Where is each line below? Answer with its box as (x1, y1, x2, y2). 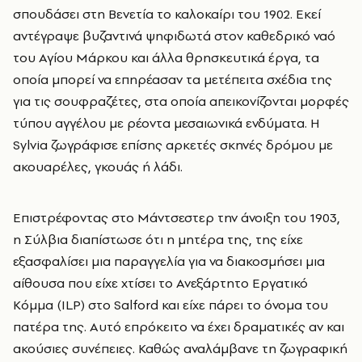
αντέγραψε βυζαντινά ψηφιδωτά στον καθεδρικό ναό (13, 27, 335, 44)
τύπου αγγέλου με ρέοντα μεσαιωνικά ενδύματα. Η (13, 114, 320, 132)
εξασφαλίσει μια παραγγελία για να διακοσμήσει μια (13, 252, 325, 270)
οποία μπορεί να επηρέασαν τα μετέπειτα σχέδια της (13, 70, 332, 88)
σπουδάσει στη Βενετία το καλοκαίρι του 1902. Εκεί (13, 5, 321, 23)
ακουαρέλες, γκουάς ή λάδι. (13, 158, 183, 175)
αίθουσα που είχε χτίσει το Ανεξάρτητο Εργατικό (13, 274, 308, 292)
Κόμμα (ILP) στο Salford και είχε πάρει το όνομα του (13, 296, 328, 314)
